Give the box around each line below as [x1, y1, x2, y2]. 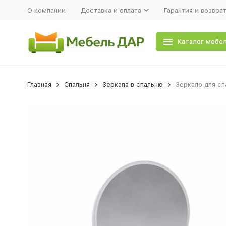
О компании [27, 6, 66, 14]
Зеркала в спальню [102, 81, 163, 88]
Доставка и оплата [80, 6, 141, 14]
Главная [27, 81, 51, 88]
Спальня [64, 81, 90, 88]
